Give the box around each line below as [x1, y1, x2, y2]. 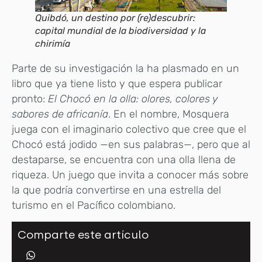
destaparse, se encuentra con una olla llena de [12, 153, 236, 167]
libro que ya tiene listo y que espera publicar [12, 77, 222, 91]
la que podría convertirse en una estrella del [12, 184, 221, 197]
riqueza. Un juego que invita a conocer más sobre [12, 168, 249, 182]
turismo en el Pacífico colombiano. [12, 199, 175, 212]
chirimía [35, 38, 70, 50]
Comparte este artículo [18, 227, 149, 242]
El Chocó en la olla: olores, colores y [48, 92, 218, 106]
